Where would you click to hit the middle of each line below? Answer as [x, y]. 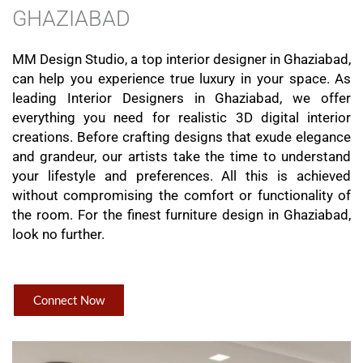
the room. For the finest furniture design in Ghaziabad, [181, 215]
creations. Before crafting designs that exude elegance [181, 137]
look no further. [58, 235]
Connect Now [68, 299]
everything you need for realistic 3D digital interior [181, 118]
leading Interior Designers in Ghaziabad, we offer [181, 98]
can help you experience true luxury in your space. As [181, 79]
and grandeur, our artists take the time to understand [181, 157]
